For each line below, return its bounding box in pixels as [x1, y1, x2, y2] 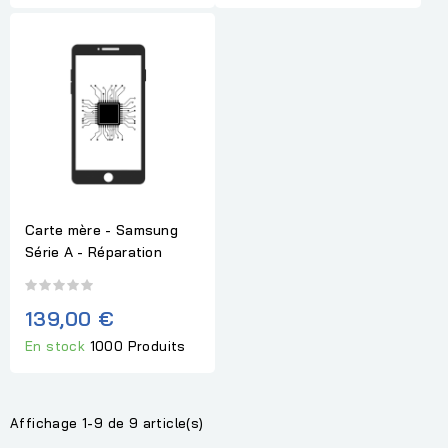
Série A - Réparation [25, 243, 163, 262]
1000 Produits [89, 337, 186, 354]
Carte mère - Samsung [25, 221, 179, 240]
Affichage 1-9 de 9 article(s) [10, 414, 204, 431]
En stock [25, 337, 90, 354]
